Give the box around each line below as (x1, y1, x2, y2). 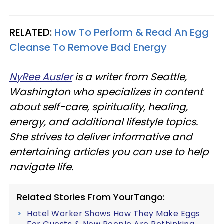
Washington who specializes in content (9, 84, 203, 99)
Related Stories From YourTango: (17, 190, 165, 203)
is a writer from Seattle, (72, 69, 187, 84)
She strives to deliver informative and (9, 129, 192, 144)
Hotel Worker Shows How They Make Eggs (27, 207, 200, 219)
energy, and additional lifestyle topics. (9, 114, 198, 129)
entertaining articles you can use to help (9, 144, 209, 159)
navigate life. (9, 159, 73, 174)
